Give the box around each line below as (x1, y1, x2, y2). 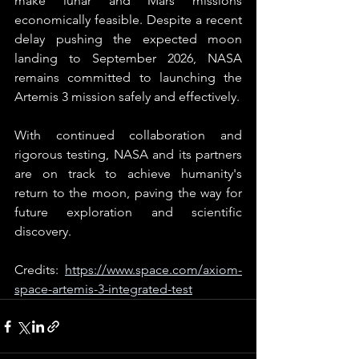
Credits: (14, 262, 65, 277)
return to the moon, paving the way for (14, 185, 242, 200)
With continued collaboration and (14, 127, 242, 143)
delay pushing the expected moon (14, 31, 242, 46)
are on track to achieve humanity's (14, 166, 242, 181)
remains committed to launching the (14, 70, 242, 85)
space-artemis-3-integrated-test (14, 281, 192, 296)
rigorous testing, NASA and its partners (14, 147, 242, 162)
